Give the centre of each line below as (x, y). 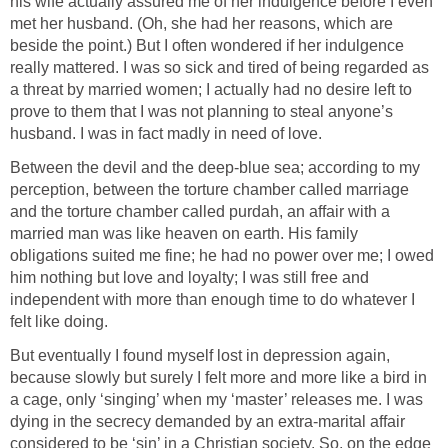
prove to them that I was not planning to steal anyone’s (201, 112)
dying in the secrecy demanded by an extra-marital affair (207, 422)
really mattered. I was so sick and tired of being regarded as (219, 68)
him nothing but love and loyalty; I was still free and (189, 278)
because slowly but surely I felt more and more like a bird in (218, 378)
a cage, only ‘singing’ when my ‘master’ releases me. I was (216, 400)
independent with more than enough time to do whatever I (212, 300)
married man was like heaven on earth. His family (184, 234)
